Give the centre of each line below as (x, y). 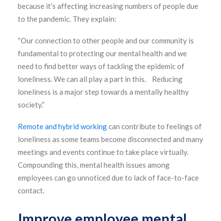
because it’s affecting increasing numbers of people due (108, 6)
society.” (31, 105)
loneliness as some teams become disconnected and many (110, 139)
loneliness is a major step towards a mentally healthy (103, 92)
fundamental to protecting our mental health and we (102, 53)
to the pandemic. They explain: (67, 19)
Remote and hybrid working (62, 126)
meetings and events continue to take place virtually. (103, 152)
